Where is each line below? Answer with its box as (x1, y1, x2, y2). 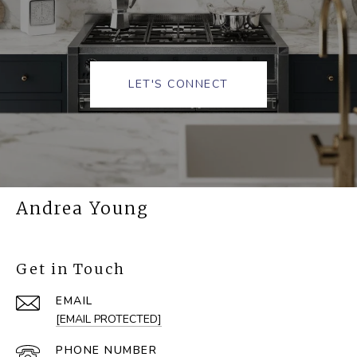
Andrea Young (16, 198, 149, 220)
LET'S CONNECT (128, 76, 229, 92)
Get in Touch (16, 260, 125, 279)
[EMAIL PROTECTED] (56, 312, 162, 328)
